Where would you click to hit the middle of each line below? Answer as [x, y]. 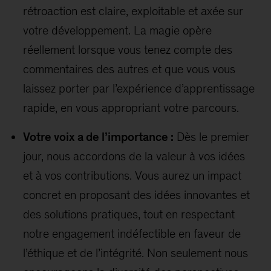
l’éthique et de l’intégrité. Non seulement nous [136, 253]
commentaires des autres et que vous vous [129, 69]
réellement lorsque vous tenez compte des [128, 50]
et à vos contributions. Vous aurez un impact [132, 175]
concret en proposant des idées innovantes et [137, 195]
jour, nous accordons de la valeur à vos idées [134, 156]
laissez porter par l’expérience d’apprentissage [139, 88]
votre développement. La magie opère [118, 30]
